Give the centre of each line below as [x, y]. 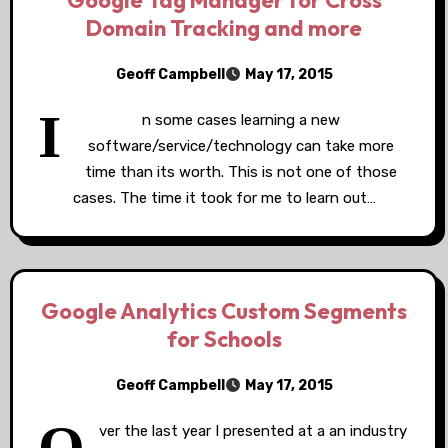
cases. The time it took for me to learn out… [224, 198]
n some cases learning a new [240, 120]
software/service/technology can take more [240, 146]
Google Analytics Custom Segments [224, 311]
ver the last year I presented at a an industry [252, 431]
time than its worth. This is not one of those [240, 172]
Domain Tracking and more [224, 28]
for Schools [224, 339]
